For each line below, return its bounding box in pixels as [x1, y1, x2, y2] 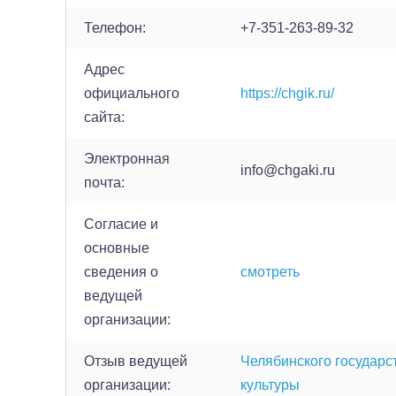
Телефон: [84, 20, 146, 35]
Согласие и [84, 217, 158, 232]
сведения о [84, 264, 158, 279]
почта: [84, 175, 125, 190]
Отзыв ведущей [84, 354, 187, 369]
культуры [240, 377, 300, 392]
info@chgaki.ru [240, 163, 335, 178]
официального [84, 86, 179, 101]
